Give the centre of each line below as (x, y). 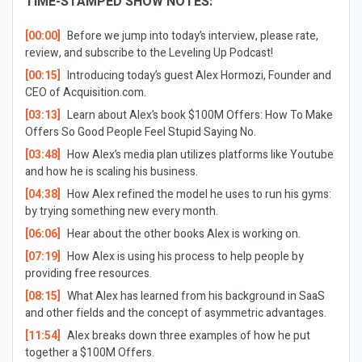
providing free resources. (90, 274)
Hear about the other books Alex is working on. (183, 234)
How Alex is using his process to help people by (185, 257)
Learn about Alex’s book (126, 115)
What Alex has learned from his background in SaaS (196, 296)
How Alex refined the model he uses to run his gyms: (199, 194)
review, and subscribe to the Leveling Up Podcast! (149, 53)
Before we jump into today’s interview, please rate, (192, 36)
